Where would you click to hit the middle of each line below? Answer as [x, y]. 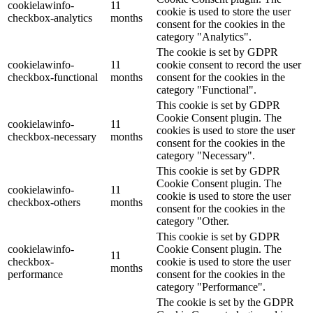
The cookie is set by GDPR [217, 52]
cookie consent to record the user [229, 64]
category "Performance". [211, 286]
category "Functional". [206, 89]
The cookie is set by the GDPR [225, 302]
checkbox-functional [53, 77]
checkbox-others [44, 202]
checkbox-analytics [50, 17]
